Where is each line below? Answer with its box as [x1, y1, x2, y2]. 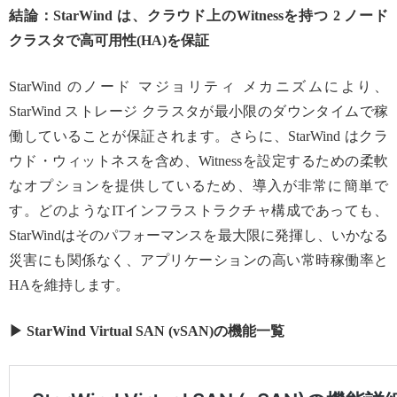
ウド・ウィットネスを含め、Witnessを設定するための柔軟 [9, 153, 388, 169]
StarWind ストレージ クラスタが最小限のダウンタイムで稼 [9, 104, 388, 120]
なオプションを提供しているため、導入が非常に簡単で [9, 178, 388, 194]
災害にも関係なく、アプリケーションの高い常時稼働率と [9, 253, 388, 269]
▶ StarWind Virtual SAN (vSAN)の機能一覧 [9, 323, 284, 339]
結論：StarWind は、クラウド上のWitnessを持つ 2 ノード [9, 8, 388, 24]
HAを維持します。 [9, 277, 129, 293]
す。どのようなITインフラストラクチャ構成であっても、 [9, 203, 388, 219]
